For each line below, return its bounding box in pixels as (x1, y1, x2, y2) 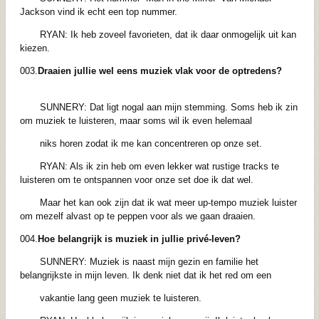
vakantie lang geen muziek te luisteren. (19, 292, 221, 303)
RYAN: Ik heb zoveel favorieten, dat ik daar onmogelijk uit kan (19, 28, 296, 40)
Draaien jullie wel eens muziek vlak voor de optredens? (37, 65, 282, 76)
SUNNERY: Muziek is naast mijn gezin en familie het (19, 256, 258, 267)
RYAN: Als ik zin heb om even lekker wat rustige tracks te (19, 160, 279, 172)
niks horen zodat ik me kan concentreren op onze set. (19, 137, 282, 149)
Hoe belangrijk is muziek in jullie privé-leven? (37, 233, 241, 244)
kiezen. (19, 42, 50, 53)
